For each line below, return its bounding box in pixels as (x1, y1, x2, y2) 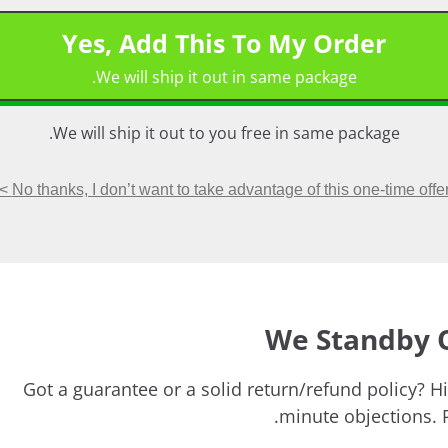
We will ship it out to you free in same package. (52, 122, 400, 144)
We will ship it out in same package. (95, 66, 357, 88)
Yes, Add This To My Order (62, 26, 386, 60)
